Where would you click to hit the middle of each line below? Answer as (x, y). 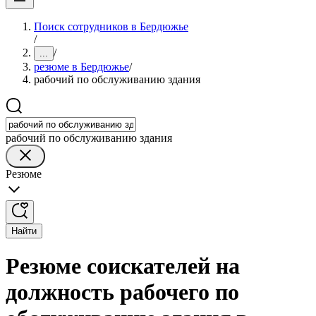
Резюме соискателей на (123, 266)
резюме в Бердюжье (81, 67)
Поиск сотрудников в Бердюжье (111, 26)
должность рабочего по (122, 292)
